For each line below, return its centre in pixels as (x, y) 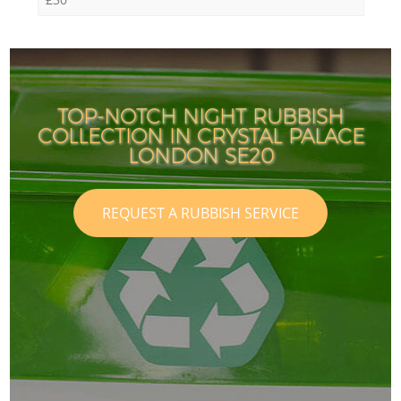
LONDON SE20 (200, 155)
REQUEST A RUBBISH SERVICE (200, 213)
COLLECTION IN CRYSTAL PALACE (200, 136)
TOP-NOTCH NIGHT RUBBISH (200, 116)
